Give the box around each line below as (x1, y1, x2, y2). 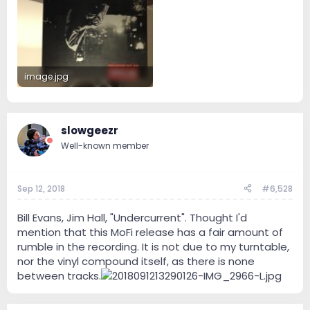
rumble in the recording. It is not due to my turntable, (17, 239, 289, 254)
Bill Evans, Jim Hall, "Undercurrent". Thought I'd (17, 210, 247, 225)
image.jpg (24, 70, 69, 82)
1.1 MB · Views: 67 (24, 91, 91, 103)
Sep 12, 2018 (17, 182, 65, 194)
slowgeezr (61, 123, 118, 138)
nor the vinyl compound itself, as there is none (17, 253, 255, 268)
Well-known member (61, 140, 149, 152)
